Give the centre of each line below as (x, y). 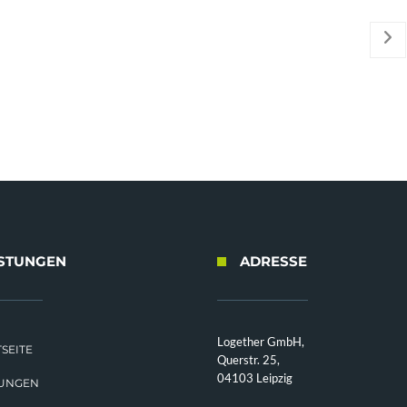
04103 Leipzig (255, 378)
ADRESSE (273, 261)
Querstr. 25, (248, 360)
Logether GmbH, (261, 342)
